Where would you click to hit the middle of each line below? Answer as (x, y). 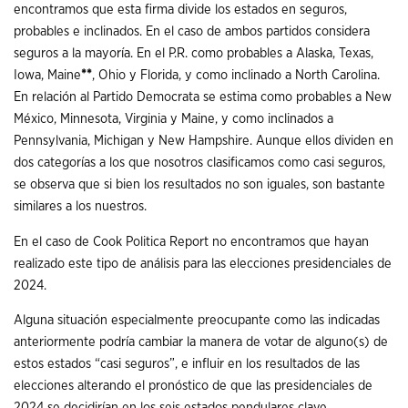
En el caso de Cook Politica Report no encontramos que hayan (191, 241)
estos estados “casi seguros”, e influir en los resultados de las (187, 364)
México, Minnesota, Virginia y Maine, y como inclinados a (173, 118)
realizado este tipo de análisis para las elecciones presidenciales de (203, 263)
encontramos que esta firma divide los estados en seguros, (180, 9)
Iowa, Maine (47, 75)
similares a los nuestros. (80, 206)
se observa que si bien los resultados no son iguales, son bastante (199, 184)
